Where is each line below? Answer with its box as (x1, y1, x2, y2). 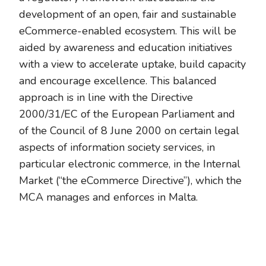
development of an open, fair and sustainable (19, 7, 236, 21)
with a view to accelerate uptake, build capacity (19, 57, 246, 71)
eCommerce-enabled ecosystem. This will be (19, 24, 236, 38)
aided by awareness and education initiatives (19, 40, 232, 55)
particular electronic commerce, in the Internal (19, 157, 240, 171)
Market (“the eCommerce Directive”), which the (19, 173, 242, 188)
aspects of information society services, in (19, 140, 215, 154)
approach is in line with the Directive (19, 90, 193, 104)
